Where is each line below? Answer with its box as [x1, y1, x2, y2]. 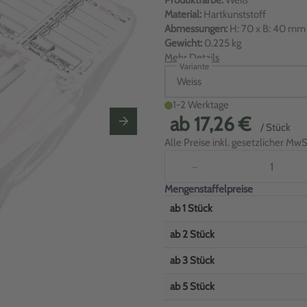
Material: [164, 8, 201, 21]
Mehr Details [164, 51, 219, 64]
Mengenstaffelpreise [164, 183, 253, 195]
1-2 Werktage [173, 99, 229, 111]
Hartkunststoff [204, 8, 266, 21]
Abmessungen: [164, 23, 228, 35]
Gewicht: [164, 37, 202, 49]
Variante [180, 61, 209, 71]
